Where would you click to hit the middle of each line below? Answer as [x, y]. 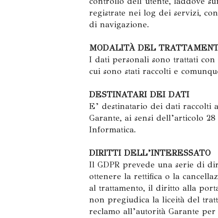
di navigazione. [119, 25]
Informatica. [113, 130]
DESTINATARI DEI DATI [139, 95]
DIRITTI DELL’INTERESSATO [150, 153]
